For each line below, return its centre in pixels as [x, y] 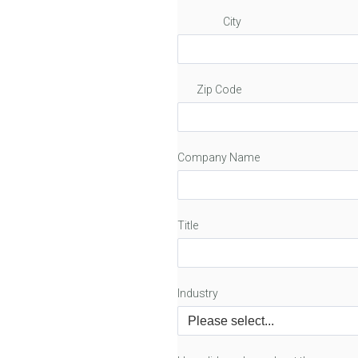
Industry [198, 294]
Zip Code [219, 90]
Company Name [219, 158]
